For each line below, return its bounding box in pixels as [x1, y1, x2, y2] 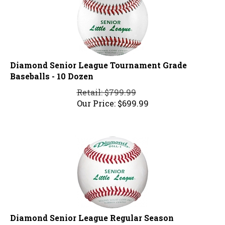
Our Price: [76, 93, 116, 104]
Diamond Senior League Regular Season [10, 208, 174, 219]
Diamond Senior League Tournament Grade [10, 55, 187, 66]
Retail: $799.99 [76, 82, 136, 93]
